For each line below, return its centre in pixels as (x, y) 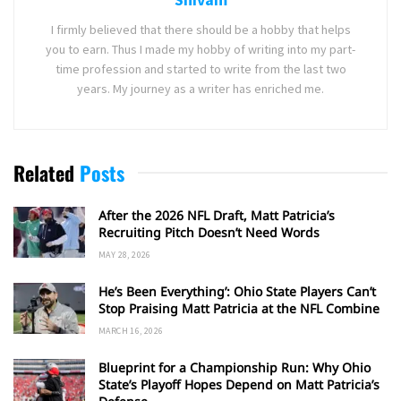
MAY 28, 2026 (125, 254)
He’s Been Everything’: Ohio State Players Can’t (237, 291)
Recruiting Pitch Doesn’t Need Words (209, 232)
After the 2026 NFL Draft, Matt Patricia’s (217, 215)
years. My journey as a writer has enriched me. (200, 88)
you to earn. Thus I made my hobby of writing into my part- (200, 49)
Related (44, 172)
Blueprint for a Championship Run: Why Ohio (235, 367)
